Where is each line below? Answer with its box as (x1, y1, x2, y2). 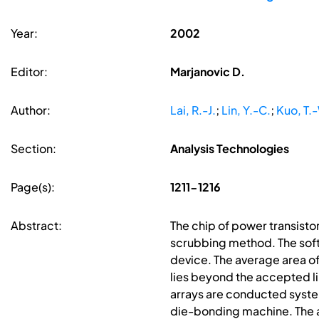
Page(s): (11, 179, 55, 195)
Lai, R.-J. (169, 103, 216, 118)
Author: (11, 103, 51, 118)
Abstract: (11, 218, 62, 234)
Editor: (11, 64, 48, 80)
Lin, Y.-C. (221, 103, 271, 118)
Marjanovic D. (169, 64, 245, 80)
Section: (11, 141, 56, 157)
